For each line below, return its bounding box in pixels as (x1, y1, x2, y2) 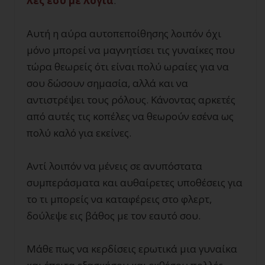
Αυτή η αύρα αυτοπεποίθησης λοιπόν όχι (27, 27, 221, 40)
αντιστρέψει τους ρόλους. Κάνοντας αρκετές (27, 93, 235, 106)
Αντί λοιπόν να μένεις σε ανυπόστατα (27, 159, 202, 173)
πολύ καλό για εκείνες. (27, 126, 131, 140)
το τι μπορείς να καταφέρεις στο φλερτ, (27, 192, 212, 206)
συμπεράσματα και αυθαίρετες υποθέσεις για (27, 176, 243, 189)
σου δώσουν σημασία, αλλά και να (27, 76, 188, 90)
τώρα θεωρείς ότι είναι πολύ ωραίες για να (27, 60, 229, 73)
